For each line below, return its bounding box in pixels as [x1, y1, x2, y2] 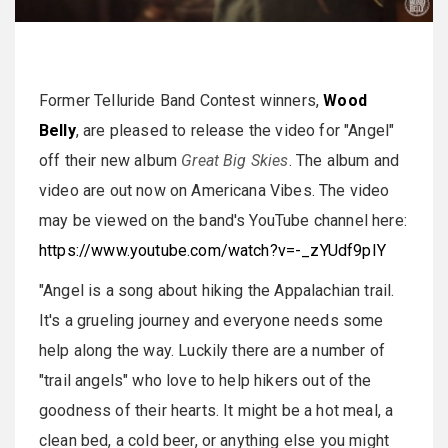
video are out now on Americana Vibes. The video [39, 180, 390, 200]
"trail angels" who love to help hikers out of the [39, 370, 371, 390]
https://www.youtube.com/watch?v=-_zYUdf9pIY [39, 240, 386, 260]
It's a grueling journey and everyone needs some [39, 310, 384, 330]
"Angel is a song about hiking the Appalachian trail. [39, 280, 395, 300]
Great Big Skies [181, 150, 289, 170]
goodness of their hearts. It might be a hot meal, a [39, 400, 394, 420]
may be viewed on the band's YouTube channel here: [39, 210, 407, 230]
